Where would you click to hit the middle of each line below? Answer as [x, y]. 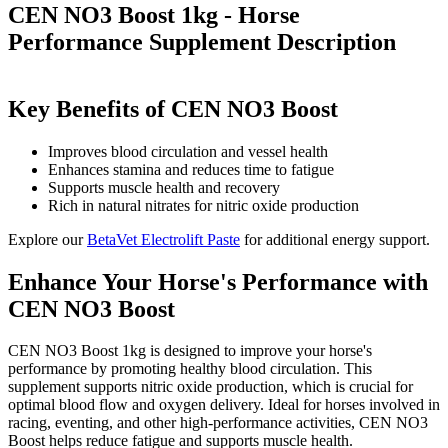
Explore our [47, 239]
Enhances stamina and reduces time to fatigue [191, 169]
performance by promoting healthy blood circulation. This [190, 369]
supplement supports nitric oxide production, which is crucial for [210, 387]
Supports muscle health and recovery [164, 187]
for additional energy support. [335, 239]
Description [333, 41]
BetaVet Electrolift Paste [163, 239]
